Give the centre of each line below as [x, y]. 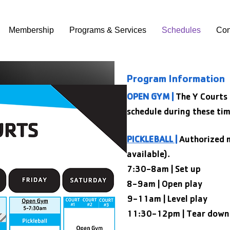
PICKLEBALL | [152, 141]
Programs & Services [108, 30]
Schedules [181, 30]
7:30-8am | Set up [164, 170]
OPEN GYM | [150, 98]
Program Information [176, 80]
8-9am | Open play [165, 185]
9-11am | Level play [167, 200]
